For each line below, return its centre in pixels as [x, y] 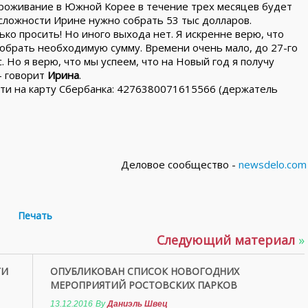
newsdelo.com [273, 164]
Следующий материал [228, 240]
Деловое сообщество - [180, 164]
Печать [35, 216]
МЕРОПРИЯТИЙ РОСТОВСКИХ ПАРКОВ [144, 285]
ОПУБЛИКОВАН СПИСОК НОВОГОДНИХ [145, 271]
